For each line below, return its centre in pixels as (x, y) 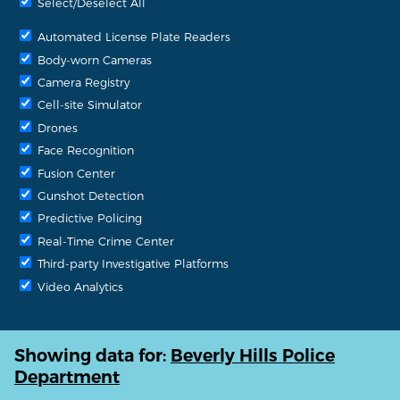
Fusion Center (75, 172)
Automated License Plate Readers (132, 37)
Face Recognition (84, 150)
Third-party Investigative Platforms (131, 263)
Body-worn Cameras (93, 59)
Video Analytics (79, 286)
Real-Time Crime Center (104, 240)
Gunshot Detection (89, 195)
